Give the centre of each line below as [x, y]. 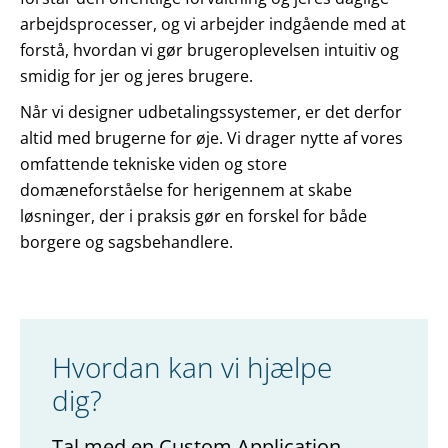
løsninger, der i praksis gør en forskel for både [193, 216]
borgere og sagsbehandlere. [126, 242]
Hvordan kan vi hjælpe [192, 367]
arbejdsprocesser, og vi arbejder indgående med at [213, 24]
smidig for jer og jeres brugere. [136, 76]
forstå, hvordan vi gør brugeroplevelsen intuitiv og [209, 50]
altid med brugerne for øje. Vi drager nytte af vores [211, 138]
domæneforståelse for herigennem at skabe [186, 190]
